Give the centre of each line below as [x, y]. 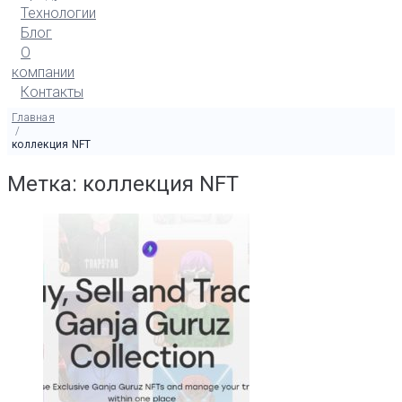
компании [43, 72]
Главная [33, 118]
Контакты [52, 92]
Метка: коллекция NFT [123, 184]
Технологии [58, 13]
